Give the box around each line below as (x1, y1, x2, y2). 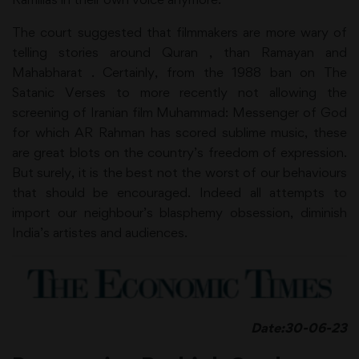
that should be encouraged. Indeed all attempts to (12, 184, 347, 200)
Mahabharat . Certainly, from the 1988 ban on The (12, 63, 347, 80)
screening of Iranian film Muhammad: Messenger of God (12, 103, 347, 120)
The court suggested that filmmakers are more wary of (12, 23, 347, 40)
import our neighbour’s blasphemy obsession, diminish (12, 204, 347, 220)
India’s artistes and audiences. (12, 224, 188, 240)
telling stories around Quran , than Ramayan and (12, 43, 347, 60)
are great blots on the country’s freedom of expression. (12, 143, 347, 160)
